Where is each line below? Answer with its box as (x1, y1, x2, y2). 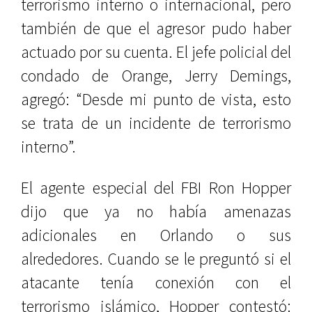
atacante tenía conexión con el (21, 272, 291, 293)
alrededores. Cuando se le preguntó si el (21, 248, 291, 270)
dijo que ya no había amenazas (21, 201, 291, 222)
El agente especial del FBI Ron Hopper (21, 177, 291, 198)
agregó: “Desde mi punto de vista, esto (21, 88, 291, 110)
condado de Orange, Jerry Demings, (21, 65, 291, 86)
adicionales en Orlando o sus (21, 224, 291, 246)
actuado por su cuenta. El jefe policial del (21, 41, 291, 63)
